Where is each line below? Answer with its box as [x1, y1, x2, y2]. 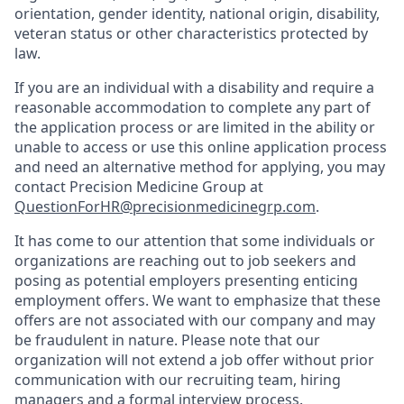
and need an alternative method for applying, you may [14, 156, 385, 177]
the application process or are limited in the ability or [14, 116, 375, 137]
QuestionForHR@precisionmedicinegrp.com [14, 196, 316, 216]
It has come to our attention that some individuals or [14, 230, 375, 251]
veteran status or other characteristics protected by [14, 23, 368, 43]
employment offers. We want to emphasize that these [14, 289, 381, 310]
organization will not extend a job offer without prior [14, 349, 374, 370]
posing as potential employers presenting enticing [14, 270, 358, 290]
